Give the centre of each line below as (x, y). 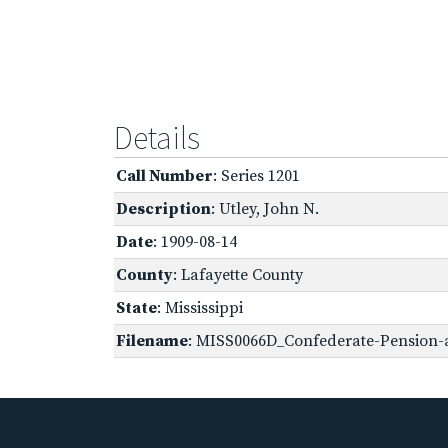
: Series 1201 (256, 175)
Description (163, 208)
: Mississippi (200, 307)
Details (157, 137)
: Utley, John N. (265, 208)
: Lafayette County (238, 274)
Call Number (164, 175)
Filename (152, 340)
